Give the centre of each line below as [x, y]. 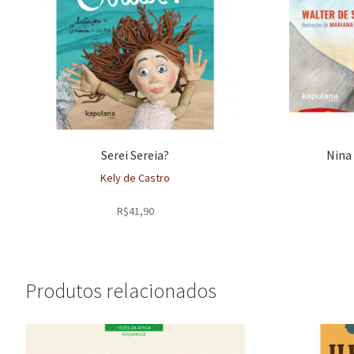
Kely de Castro [136, 178]
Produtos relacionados [121, 291]
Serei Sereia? [136, 154]
